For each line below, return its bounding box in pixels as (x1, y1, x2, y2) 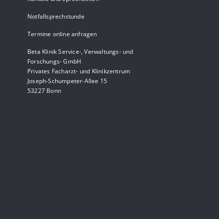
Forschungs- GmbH (27, 57, 82, 66)
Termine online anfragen (27, 30, 97, 39)
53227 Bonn (27, 87, 61, 95)
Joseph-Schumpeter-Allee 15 (27, 77, 108, 86)
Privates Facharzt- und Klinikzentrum (27, 67, 131, 76)
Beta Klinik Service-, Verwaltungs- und (27, 47, 133, 56)
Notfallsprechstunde (27, 12, 85, 21)
